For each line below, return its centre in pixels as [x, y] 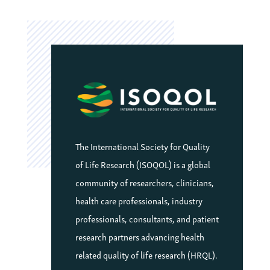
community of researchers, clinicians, [144, 182]
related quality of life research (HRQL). [146, 254]
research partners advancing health [140, 236]
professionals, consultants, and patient [147, 218]
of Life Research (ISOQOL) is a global [143, 164]
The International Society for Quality [142, 146]
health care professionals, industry [139, 200]
